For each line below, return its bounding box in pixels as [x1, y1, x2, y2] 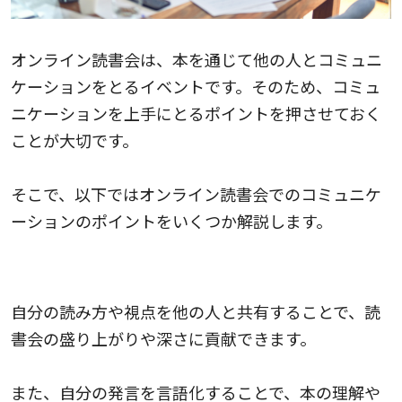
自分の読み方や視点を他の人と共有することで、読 [11, 300, 380, 324]
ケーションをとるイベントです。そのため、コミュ [11, 74, 380, 99]
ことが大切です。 [11, 128, 138, 153]
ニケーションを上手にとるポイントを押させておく [11, 101, 381, 126]
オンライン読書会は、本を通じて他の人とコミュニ [11, 48, 382, 72]
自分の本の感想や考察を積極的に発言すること [11, 258, 350, 283]
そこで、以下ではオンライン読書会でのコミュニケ [11, 182, 381, 206]
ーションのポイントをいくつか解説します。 [11, 209, 332, 233]
